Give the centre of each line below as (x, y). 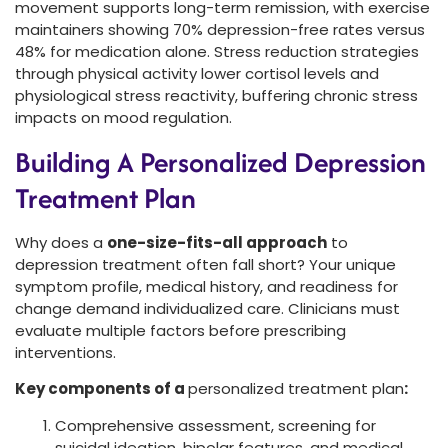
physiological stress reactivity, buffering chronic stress (216, 96)
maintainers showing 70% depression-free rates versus (220, 30)
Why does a (61, 242)
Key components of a (101, 389)
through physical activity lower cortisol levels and (197, 74)
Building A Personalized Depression (220, 161)
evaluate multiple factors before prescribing (180, 330)
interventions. (65, 352)
